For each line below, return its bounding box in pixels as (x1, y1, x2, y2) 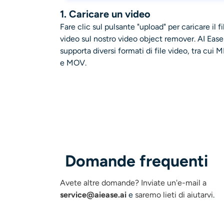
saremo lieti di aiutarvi (135, 189, 213, 199)
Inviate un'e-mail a (141, 177, 206, 187)
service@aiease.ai (60, 189, 126, 199)
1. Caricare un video (60, 7, 150, 20)
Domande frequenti (65, 151, 208, 170)
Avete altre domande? (60, 177, 141, 187)
